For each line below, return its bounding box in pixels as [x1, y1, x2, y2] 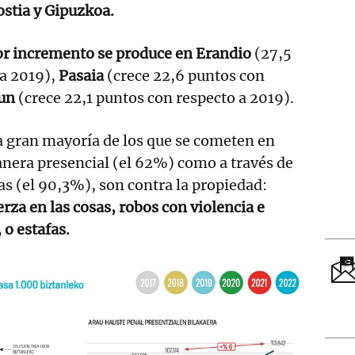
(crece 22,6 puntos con [104, 66, 265, 85]
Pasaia [59, 66, 104, 85]
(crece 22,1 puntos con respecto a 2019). [18, 88, 294, 107]
